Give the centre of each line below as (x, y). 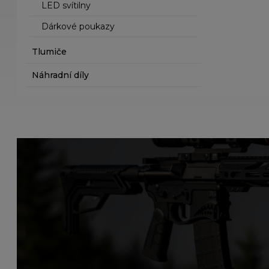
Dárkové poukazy (78, 26)
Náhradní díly (61, 75)
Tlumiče (50, 52)
